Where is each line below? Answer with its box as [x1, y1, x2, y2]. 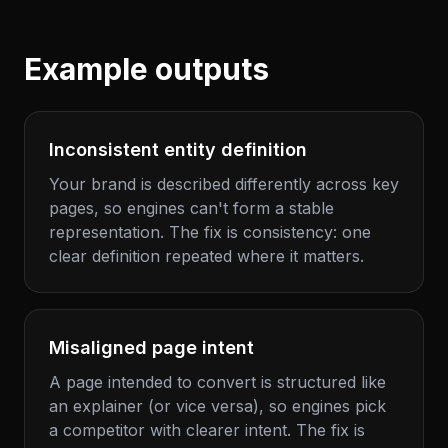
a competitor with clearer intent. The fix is [49, 424, 365, 444]
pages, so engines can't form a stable [49, 202, 334, 222]
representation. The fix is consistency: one [49, 226, 371, 246]
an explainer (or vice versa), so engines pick [49, 400, 386, 420]
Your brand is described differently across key [49, 178, 399, 198]
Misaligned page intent [49, 341, 254, 362]
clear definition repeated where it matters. [49, 250, 364, 270]
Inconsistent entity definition [49, 143, 307, 164]
